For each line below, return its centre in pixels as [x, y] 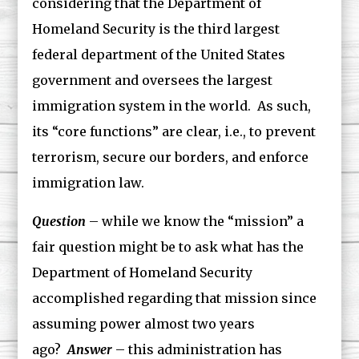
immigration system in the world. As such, [172, 106]
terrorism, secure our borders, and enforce [171, 157]
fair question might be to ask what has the [168, 247]
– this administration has [198, 349]
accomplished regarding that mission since [175, 298]
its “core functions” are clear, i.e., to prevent [174, 131]
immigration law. [89, 183]
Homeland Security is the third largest [156, 29]
